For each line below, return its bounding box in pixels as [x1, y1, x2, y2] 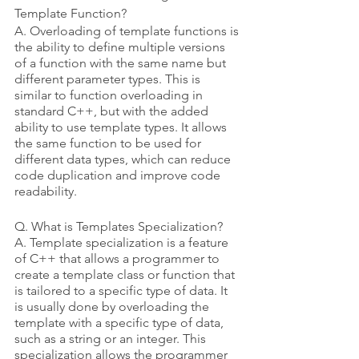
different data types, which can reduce [14, 151, 234, 167]
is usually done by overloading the [14, 299, 212, 315]
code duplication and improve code [14, 167, 224, 184]
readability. [14, 184, 77, 200]
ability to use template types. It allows [14, 119, 230, 135]
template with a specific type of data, [14, 315, 227, 331]
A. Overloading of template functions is [14, 23, 242, 39]
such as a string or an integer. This [14, 331, 209, 347]
